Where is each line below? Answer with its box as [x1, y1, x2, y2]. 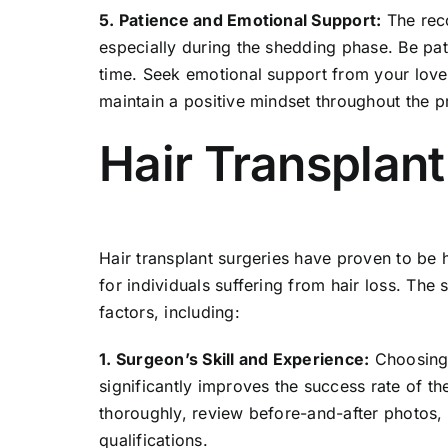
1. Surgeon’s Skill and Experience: [99, 348, 370, 369]
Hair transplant [99, 247, 213, 268]
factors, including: [99, 301, 240, 322]
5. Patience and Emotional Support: [99, 10, 382, 31]
